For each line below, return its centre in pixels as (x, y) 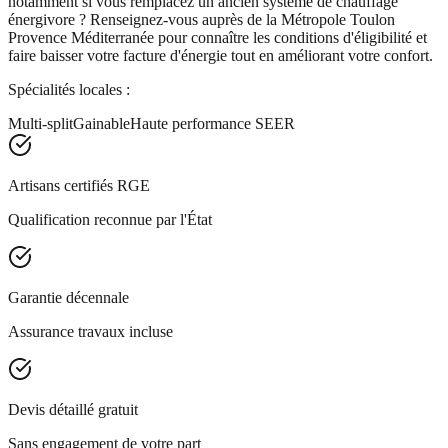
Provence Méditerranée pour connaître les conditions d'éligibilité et (217, 37)
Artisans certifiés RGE (79, 185)
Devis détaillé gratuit (73, 409)
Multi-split (40, 123)
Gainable (101, 123)
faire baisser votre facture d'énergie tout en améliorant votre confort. (220, 55)
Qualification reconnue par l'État (110, 219)
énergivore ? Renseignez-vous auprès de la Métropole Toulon (201, 19)
